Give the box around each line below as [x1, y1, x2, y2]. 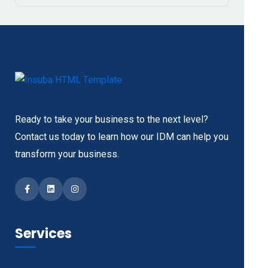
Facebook [23, 186, 60, 196]
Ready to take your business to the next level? [15, 113, 208, 125]
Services [15, 224, 72, 243]
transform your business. [15, 148, 119, 160]
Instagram [71, 186, 109, 196]
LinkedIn [47, 186, 78, 196]
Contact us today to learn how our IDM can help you [15, 130, 229, 142]
